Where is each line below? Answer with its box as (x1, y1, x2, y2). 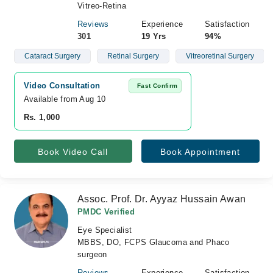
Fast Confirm (136, 82, 178, 89)
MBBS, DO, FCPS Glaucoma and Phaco (77, 238, 230, 247)
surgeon (77, 250, 107, 259)
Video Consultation (23, 81, 101, 90)
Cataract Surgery (24, 52, 80, 60)
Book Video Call (38, 147, 108, 157)
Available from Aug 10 (23, 94, 106, 104)
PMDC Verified (77, 207, 135, 216)
